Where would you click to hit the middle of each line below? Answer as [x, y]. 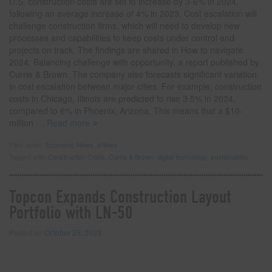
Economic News [70, 145]
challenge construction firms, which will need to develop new [124, 26]
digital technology [182, 157]
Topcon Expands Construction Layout [120, 197]
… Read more [62, 123]
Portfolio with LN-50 [71, 213]
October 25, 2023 [73, 233]
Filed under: [27, 145]
